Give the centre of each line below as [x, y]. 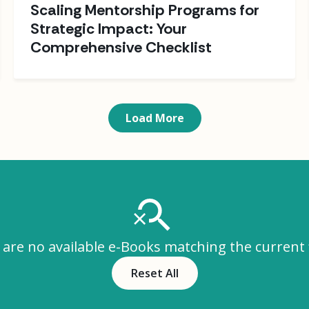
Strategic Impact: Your [109, 28]
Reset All [154, 273]
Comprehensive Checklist [121, 47]
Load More [154, 118]
